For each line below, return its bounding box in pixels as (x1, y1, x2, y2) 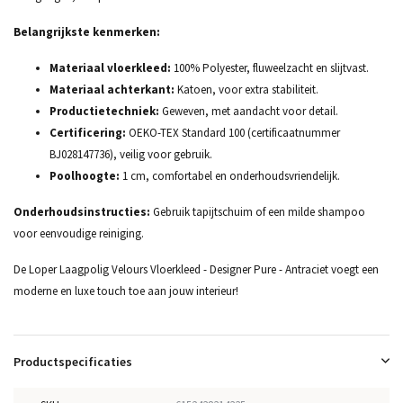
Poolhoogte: (49, 168, 120, 184)
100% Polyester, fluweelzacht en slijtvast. (171, 60, 369, 76)
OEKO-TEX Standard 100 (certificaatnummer (126, 125, 340, 140)
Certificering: (49, 125, 126, 140)
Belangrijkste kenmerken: (13, 24, 160, 40)
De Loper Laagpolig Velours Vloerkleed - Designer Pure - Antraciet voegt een (13, 262, 379, 277)
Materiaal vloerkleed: (49, 60, 171, 76)
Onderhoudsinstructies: (13, 204, 150, 219)
